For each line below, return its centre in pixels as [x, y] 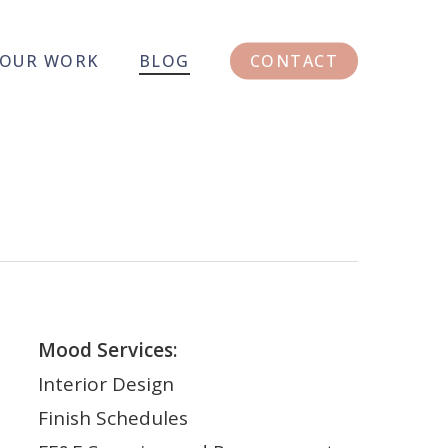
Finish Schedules [112, 418]
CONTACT [293, 60]
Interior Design [105, 384]
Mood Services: [107, 350]
